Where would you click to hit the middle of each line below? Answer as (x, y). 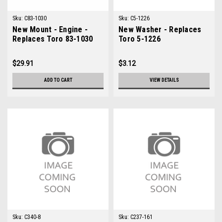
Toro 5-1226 (139, 39)
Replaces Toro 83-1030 (53, 39)
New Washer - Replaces (160, 29)
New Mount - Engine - (50, 29)
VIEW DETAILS (164, 80)
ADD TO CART (58, 80)
